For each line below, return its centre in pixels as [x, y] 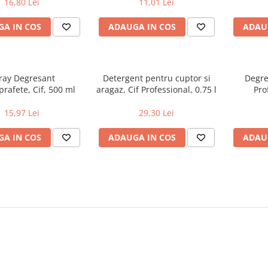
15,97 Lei [22, 113]
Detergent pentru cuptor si [156, 78]
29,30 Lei [156, 113]
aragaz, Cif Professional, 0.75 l [156, 90]
